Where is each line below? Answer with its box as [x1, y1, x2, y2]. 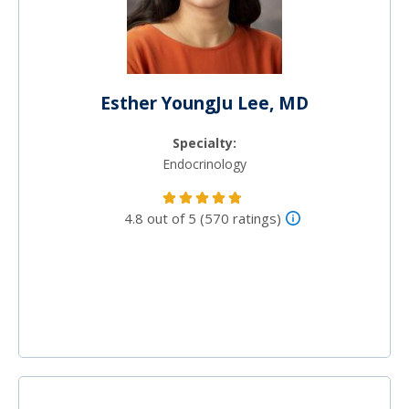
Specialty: [173, 134, 236, 152]
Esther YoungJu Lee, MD [100, 91, 309, 116]
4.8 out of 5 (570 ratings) [123, 209, 281, 228]
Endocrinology [163, 155, 246, 173]
